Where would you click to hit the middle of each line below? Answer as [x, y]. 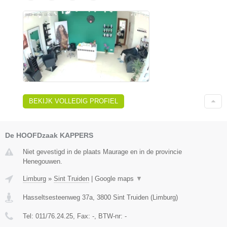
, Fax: [83, 216]
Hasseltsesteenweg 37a [58, 197]
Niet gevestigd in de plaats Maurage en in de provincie [102, 152]
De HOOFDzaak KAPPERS [49, 135]
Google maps [115, 178]
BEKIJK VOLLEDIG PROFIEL [73, 101]
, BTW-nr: [109, 216]
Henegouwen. [43, 161]
